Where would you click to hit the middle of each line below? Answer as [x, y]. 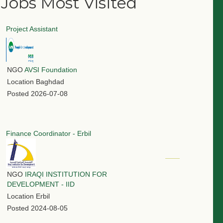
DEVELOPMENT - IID [41, 184]
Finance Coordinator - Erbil [49, 134]
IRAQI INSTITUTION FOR [66, 174]
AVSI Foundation [51, 70]
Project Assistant [32, 29]
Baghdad [50, 82]
